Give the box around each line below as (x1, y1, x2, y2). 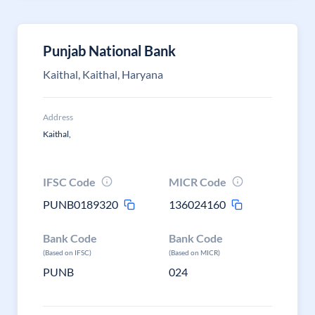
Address (43, 112, 73, 122)
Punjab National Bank (43, 42, 176, 59)
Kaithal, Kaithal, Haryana (43, 67, 163, 81)
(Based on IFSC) (43, 248, 91, 257)
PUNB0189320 (43, 198, 118, 211)
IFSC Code (43, 175, 96, 188)
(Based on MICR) (169, 248, 221, 257)
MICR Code (169, 175, 227, 188)
